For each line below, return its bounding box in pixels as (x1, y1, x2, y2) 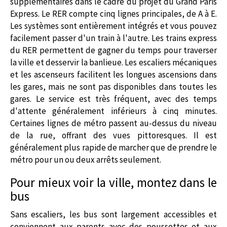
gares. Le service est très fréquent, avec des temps (10, 93, 217, 104)
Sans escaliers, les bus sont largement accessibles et (10, 208, 217, 220)
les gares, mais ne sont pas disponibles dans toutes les (10, 81, 217, 92)
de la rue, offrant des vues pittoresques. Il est (10, 129, 217, 141)
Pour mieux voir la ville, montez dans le (10, 174, 217, 191)
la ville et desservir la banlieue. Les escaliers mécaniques (10, 56, 217, 68)
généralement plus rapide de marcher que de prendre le (10, 141, 217, 153)
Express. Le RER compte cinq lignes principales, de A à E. (10, 8, 217, 19)
